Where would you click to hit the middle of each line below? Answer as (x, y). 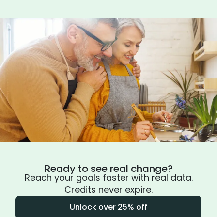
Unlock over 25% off (108, 207)
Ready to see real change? (108, 169)
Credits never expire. (108, 190)
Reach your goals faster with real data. (108, 178)
